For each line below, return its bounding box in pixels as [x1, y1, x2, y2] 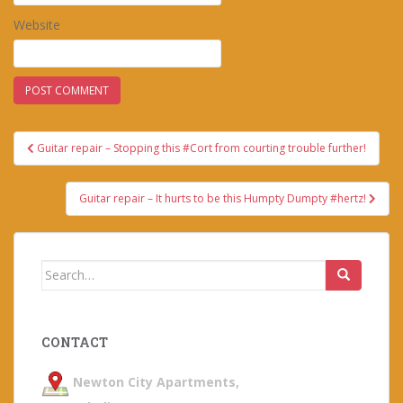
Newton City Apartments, [69, 373, 239, 391]
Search [40, 260, 85, 278]
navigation [13, 150, 132, 180]
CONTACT [41, 333, 108, 351]
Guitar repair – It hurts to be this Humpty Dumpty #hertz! [79, 190, 369, 206]
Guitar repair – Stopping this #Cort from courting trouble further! [37, 139, 366, 156]
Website [13, 15, 60, 33]
